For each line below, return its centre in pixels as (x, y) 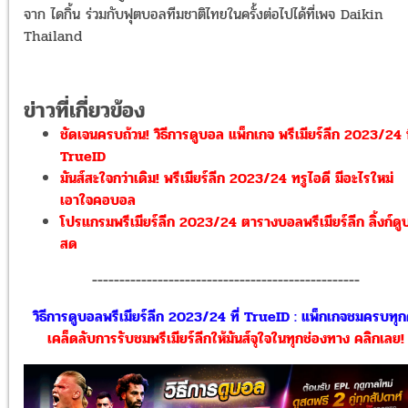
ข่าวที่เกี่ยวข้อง (85, 111)
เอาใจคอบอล (98, 200)
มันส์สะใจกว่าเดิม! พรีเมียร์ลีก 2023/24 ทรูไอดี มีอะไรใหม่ (227, 178)
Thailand (53, 36)
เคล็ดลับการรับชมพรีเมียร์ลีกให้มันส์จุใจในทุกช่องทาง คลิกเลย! (225, 339)
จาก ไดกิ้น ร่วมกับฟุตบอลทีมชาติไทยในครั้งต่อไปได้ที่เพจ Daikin (204, 15)
